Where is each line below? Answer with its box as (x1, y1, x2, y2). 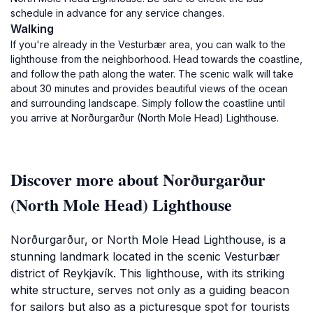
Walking (10, 22, 54, 36)
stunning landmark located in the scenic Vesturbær (10, 249, 280, 263)
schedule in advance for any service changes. (10, 7, 224, 19)
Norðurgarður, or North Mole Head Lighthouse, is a (10, 233, 286, 247)
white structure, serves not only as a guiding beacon (10, 283, 289, 297)
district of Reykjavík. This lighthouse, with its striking (10, 266, 284, 280)
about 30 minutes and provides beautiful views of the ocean (10, 82, 288, 94)
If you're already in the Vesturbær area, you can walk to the (10, 38, 286, 50)
